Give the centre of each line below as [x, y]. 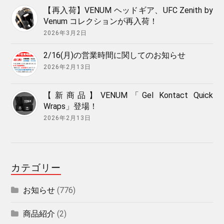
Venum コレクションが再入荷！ [101, 21]
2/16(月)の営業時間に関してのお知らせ [115, 55]
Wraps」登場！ [71, 106]
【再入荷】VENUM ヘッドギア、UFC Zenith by [128, 10]
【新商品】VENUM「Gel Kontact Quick [128, 95]
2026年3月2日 [65, 33]
